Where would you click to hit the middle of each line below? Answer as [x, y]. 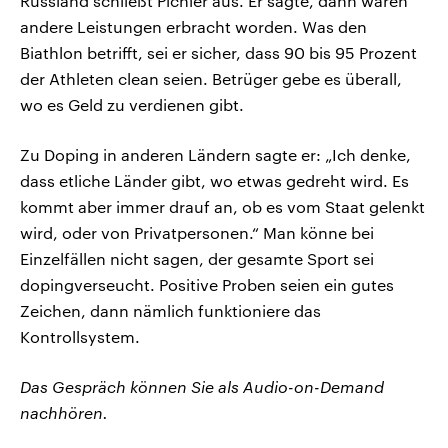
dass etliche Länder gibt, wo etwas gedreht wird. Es [214, 181]
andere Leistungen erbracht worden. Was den [193, 27]
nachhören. [64, 413]
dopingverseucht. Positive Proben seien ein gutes [207, 285]
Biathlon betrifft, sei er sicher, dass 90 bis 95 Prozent [218, 53]
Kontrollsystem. [80, 337]
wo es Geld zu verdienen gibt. [132, 105]
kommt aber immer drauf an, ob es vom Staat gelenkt [222, 207]
